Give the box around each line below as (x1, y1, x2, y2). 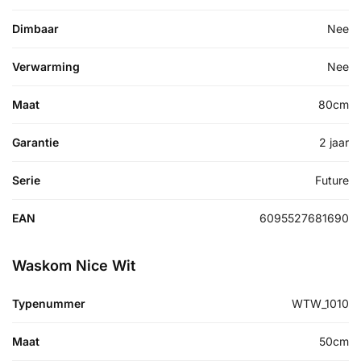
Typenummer (12, 297, 85, 311)
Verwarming (12, 60, 80, 74)
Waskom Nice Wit (12, 257, 135, 275)
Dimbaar (12, 22, 59, 36)
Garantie (12, 135, 59, 150)
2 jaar (319, 135, 349, 150)
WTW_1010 (292, 297, 349, 311)
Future (315, 173, 349, 188)
